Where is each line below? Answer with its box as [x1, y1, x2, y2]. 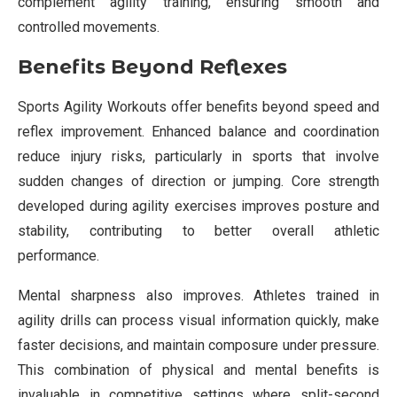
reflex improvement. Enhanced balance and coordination [18, 122, 379, 140]
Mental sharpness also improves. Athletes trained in [18, 286, 379, 304]
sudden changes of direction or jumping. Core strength [18, 172, 379, 190]
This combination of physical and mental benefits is [18, 361, 379, 378]
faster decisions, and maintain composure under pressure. [18, 336, 379, 354]
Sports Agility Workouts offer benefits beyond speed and [18, 97, 379, 115]
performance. [18, 246, 99, 264]
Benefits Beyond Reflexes [18, 54, 287, 79]
